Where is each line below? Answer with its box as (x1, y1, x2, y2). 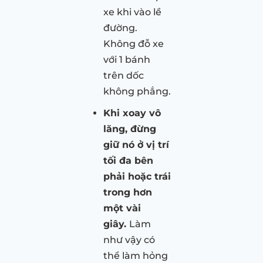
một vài (103, 202, 141, 214)
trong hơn (103, 186, 152, 198)
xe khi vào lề (103, 6, 161, 18)
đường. (103, 22, 137, 33)
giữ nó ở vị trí (103, 139, 169, 150)
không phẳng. (103, 85, 171, 97)
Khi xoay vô (103, 107, 161, 119)
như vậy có (103, 234, 155, 245)
